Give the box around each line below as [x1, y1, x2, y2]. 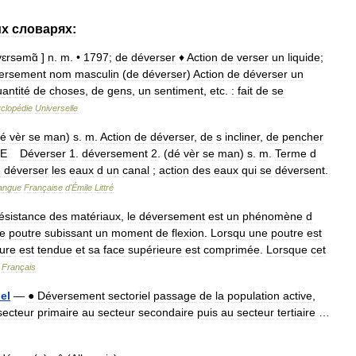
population [227, 289, 280, 302]
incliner [225, 130, 260, 143]
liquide [288, 51, 320, 64]
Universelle [35, 103, 78, 113]
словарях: [12, 22, 76, 36]
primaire [37, 306, 79, 319]
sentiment [154, 84, 203, 97]
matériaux [71, 210, 121, 222]
